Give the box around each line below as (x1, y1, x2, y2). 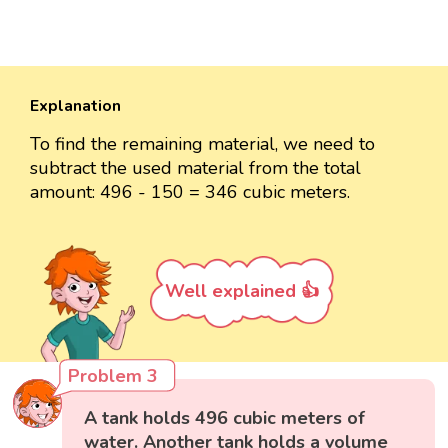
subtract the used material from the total (30, 155, 361, 180)
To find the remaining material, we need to (30, 131, 375, 156)
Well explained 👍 (165, 278, 319, 303)
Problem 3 (68, 363, 159, 388)
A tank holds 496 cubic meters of (84, 405, 366, 430)
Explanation (30, 94, 121, 117)
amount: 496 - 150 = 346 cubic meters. (30, 179, 350, 204)
